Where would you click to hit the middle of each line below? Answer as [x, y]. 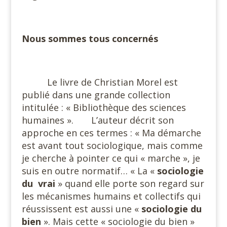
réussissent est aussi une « [81, 209]
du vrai [40, 183]
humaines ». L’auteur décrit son [98, 120]
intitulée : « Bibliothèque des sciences [104, 107]
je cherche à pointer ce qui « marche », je [111, 158]
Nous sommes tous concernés [90, 39]
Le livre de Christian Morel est [111, 82]
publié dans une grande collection [96, 95]
